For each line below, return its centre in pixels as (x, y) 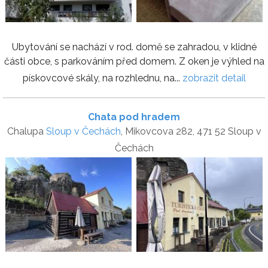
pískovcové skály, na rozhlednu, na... (102, 78)
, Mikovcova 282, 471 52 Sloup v (191, 131)
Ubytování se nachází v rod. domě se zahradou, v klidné (134, 47)
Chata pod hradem (134, 117)
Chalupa (26, 131)
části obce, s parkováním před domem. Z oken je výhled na (134, 61)
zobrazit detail (214, 78)
